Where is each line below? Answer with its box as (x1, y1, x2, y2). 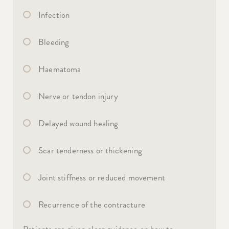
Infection (38, 8, 70, 21)
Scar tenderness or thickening (38, 144, 142, 156)
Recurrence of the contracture (38, 198, 145, 211)
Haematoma (38, 62, 81, 75)
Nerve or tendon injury (38, 89, 118, 102)
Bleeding (38, 35, 70, 48)
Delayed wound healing (38, 117, 119, 129)
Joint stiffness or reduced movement (38, 171, 165, 184)
